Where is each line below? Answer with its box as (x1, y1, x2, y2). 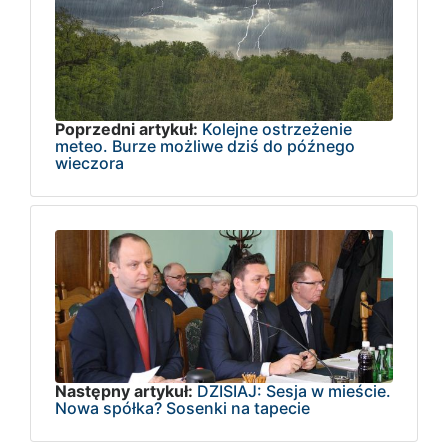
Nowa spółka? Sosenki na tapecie (55, 398, 310, 419)
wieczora (55, 152, 124, 173)
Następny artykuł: (55, 381, 193, 402)
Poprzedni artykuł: (55, 118, 198, 139)
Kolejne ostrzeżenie (202, 118, 352, 139)
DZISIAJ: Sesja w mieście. (197, 381, 391, 402)
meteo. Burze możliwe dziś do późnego (55, 135, 355, 156)
